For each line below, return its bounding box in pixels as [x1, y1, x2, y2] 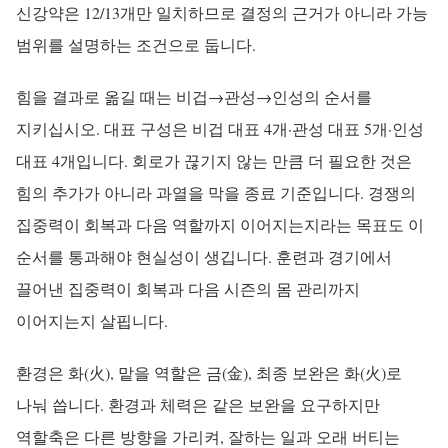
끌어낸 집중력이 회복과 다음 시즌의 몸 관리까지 [16, 278, 360, 299]
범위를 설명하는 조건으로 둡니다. [16, 34, 256, 55]
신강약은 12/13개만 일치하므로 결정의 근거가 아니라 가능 [16, 2, 428, 23]
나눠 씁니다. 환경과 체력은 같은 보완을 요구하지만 [16, 394, 380, 415]
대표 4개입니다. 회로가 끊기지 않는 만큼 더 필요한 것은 [16, 150, 412, 171]
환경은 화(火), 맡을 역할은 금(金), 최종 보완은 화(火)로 [16, 362, 402, 383]
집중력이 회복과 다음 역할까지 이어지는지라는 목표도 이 [16, 214, 424, 235]
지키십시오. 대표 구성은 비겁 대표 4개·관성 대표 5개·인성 [16, 118, 424, 139]
